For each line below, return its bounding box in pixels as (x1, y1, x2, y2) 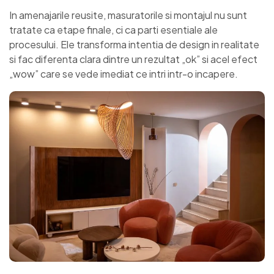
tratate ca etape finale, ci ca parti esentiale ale (9, 23, 218, 37)
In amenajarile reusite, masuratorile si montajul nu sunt (9, 9, 247, 22)
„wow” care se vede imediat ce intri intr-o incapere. (9, 67, 238, 81)
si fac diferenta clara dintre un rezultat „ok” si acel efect (9, 53, 257, 66)
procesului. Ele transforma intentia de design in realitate (9, 38, 259, 51)
